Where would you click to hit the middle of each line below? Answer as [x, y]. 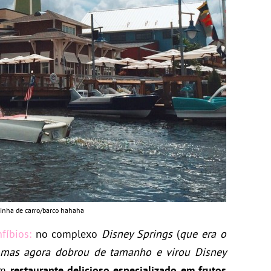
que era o [203, 234]
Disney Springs [137, 234]
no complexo [67, 234]
